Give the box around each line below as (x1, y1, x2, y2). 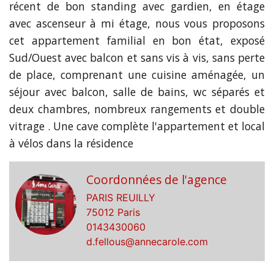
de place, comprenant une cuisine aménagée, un (9, 67, 265, 82)
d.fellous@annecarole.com (86, 235, 208, 248)
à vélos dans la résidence (9, 136, 133, 150)
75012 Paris (86, 206, 140, 218)
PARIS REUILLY (86, 191, 155, 204)
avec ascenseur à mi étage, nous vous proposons (9, 16, 265, 31)
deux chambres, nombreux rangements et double (9, 102, 265, 116)
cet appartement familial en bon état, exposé (9, 33, 265, 48)
